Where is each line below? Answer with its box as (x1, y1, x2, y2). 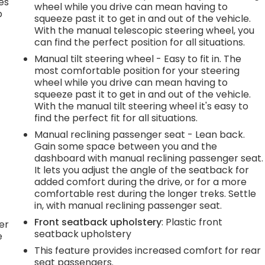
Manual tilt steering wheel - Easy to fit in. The (34, 51, 242, 66)
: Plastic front (161, 215, 223, 229)
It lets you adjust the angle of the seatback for (34, 163, 250, 177)
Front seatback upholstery (34, 215, 162, 229)
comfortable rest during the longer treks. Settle (34, 186, 257, 201)
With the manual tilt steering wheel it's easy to (34, 99, 249, 113)
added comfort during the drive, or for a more (34, 174, 247, 189)
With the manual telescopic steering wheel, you (34, 23, 255, 37)
